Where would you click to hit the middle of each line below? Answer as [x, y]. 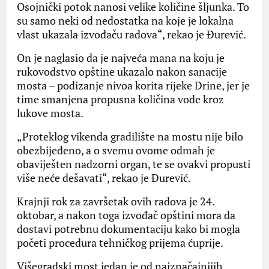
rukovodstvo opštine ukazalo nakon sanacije [122, 72]
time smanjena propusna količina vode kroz [120, 99]
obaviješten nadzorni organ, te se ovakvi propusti [134, 164]
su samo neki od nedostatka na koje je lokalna [125, 21]
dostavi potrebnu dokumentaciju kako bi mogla [128, 229]
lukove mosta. [50, 113]
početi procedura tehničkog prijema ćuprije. [120, 243]
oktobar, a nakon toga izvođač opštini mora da [126, 215]
